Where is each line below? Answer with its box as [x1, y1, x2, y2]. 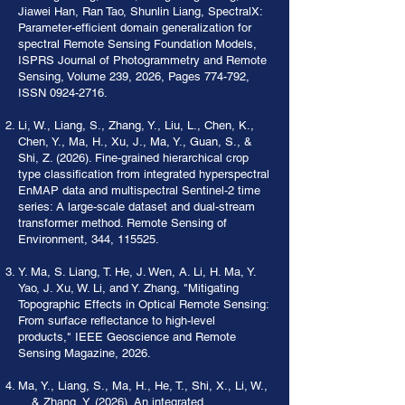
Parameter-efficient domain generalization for [18, 21, 251, 34]
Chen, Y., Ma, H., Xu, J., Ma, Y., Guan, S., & [18, 135, 252, 148]
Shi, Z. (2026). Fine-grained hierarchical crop [18, 151, 249, 165]
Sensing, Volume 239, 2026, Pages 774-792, [18, 70, 250, 83]
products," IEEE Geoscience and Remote [18, 330, 236, 344]
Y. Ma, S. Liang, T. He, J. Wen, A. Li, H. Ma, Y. [18, 265, 256, 278]
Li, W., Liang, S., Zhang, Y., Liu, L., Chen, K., [18, 118, 254, 132]
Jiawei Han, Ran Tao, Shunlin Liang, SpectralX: [18, 5, 262, 18]
